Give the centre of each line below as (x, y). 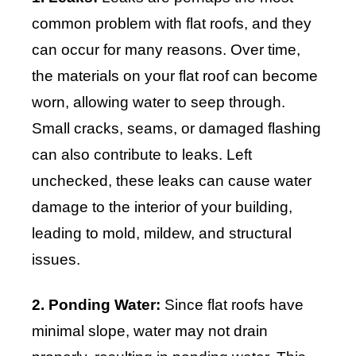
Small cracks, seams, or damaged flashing (176, 129)
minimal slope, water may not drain (150, 331)
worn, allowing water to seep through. (159, 103)
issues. (56, 260)
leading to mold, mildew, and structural (162, 234)
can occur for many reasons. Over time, (166, 50)
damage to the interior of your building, (162, 207)
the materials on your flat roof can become (175, 76)
